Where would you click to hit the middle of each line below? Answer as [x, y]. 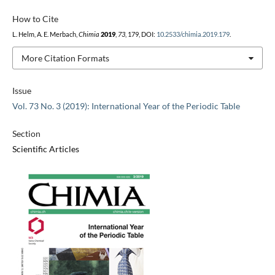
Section [26, 134]
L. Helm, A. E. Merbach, [45, 34]
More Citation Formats [65, 58]
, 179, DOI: [141, 34]
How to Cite [35, 18]
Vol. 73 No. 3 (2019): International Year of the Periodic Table [126, 106]
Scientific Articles [45, 149]
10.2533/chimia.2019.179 [193, 34]
